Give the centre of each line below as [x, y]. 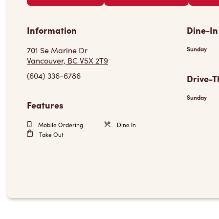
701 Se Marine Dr [57, 50]
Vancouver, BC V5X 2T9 [67, 60]
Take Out [51, 134]
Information [52, 30]
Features [45, 105]
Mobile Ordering [60, 125]
